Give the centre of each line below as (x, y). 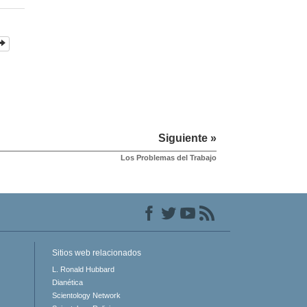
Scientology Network (86, 296)
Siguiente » (187, 138)
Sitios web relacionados (96, 253)
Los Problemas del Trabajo (168, 158)
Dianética (67, 283)
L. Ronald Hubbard (83, 270)
